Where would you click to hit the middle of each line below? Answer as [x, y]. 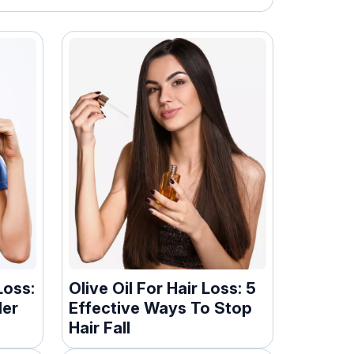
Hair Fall [100, 328]
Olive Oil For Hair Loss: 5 [163, 288]
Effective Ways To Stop [161, 308]
